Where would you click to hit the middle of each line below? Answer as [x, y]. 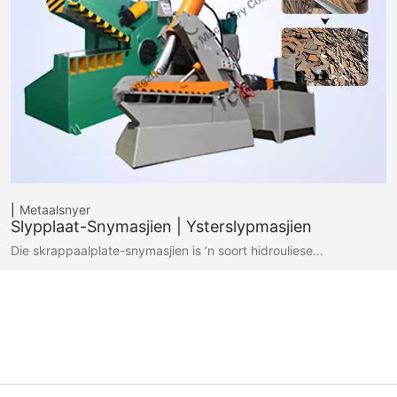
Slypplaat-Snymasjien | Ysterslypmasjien [161, 226]
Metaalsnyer [55, 209]
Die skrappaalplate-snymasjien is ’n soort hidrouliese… [167, 250]
